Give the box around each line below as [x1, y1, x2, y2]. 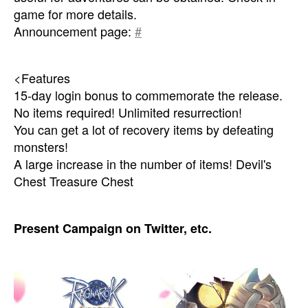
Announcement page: [14, 22, 135, 41]
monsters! [14, 137, 68, 156]
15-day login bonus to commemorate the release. [14, 86, 283, 104]
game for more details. [14, 5, 137, 23]
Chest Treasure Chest [14, 172, 133, 190]
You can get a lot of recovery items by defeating [14, 120, 274, 139]
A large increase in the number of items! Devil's [14, 155, 272, 173]
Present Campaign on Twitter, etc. [14, 219, 212, 238]
